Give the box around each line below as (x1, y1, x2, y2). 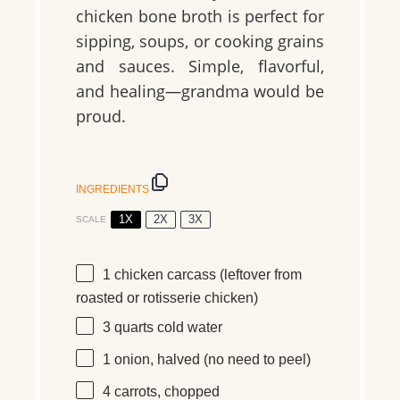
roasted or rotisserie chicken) (76, 289, 258, 305)
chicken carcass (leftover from (111, 267, 302, 282)
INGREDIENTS (76, 182, 149, 196)
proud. (76, 105, 126, 128)
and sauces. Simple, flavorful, (76, 55, 324, 78)
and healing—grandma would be (76, 80, 324, 103)
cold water (154, 320, 222, 335)
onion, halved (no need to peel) (111, 352, 311, 367)
